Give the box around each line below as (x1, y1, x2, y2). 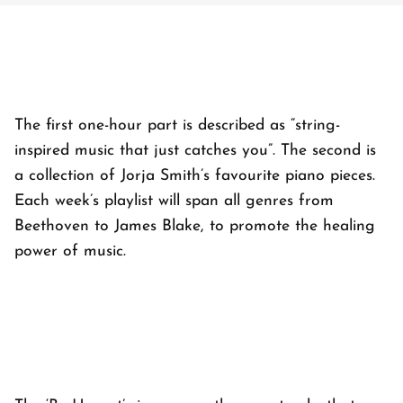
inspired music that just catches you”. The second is (14, 143, 376, 159)
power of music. (14, 244, 131, 260)
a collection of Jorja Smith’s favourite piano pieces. (14, 168, 375, 184)
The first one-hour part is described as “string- (14, 118, 340, 134)
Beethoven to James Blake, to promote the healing (14, 219, 375, 235)
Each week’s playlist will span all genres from (14, 193, 334, 210)
